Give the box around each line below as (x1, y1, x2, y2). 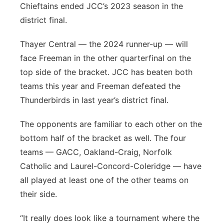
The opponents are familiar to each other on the (20, 119, 202, 129)
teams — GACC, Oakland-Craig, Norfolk (20, 147, 172, 157)
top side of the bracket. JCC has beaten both (20, 67, 192, 77)
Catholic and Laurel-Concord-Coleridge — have (20, 161, 201, 171)
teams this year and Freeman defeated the (20, 81, 180, 91)
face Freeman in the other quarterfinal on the (20, 53, 191, 63)
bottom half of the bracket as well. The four (20, 133, 186, 143)
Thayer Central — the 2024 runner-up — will (20, 39, 188, 49)
